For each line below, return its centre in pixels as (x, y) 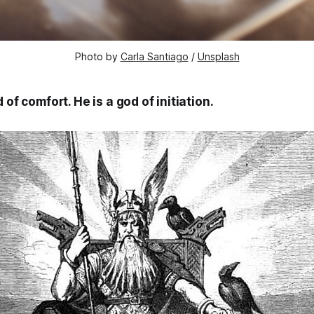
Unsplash (218, 56)
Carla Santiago (154, 56)
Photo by (97, 56)
